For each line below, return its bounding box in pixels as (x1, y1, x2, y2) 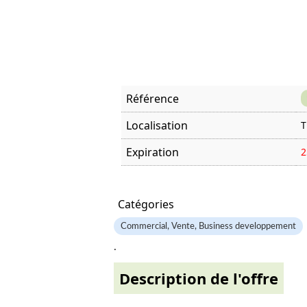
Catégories (118, 197, 174, 212)
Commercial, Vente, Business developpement (121, 222, 296, 230)
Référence (126, 91, 179, 106)
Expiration (126, 145, 179, 160)
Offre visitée (126, 171, 173, 183)
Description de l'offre (119, 268, 278, 288)
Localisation (126, 118, 188, 133)
